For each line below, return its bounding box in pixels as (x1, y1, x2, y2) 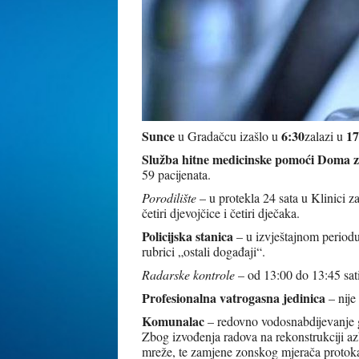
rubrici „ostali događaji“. (142, 243, 265, 260)
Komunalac (142, 312, 204, 330)
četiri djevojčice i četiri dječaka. (142, 204, 300, 221)
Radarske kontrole (142, 266, 238, 283)
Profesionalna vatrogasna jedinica (142, 288, 325, 307)
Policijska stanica (142, 227, 233, 245)
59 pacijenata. (142, 166, 211, 183)
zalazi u (305, 127, 346, 144)
